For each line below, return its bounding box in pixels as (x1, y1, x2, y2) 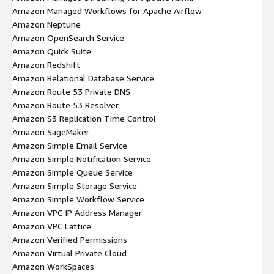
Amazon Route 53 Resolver (12, 99, 119, 110)
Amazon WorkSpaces (12, 261, 94, 272)
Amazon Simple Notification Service (12, 153, 151, 164)
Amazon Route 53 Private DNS (12, 86, 130, 97)
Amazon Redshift (12, 59, 80, 70)
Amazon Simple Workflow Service (12, 193, 144, 204)
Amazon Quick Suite (12, 45, 91, 56)
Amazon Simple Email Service (12, 139, 127, 150)
